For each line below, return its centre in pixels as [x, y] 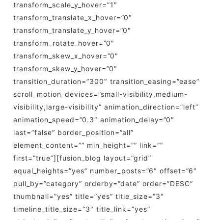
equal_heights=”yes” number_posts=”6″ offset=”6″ [105, 171]
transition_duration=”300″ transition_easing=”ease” [106, 81]
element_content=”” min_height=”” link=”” [88, 145]
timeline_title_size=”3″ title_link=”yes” [82, 209]
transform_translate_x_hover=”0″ [72, 17]
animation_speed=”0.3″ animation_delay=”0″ [94, 120]
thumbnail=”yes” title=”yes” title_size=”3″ [88, 196]
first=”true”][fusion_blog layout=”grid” [82, 158]
